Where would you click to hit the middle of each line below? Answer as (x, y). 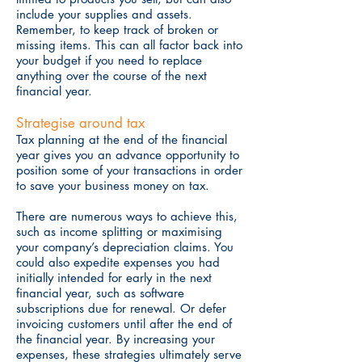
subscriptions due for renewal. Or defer (121, 308)
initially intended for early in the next (114, 278)
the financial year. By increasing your (116, 339)
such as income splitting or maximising (119, 232)
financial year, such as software (100, 293)
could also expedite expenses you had (118, 262)
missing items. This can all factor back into (129, 45)
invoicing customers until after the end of (124, 324)
